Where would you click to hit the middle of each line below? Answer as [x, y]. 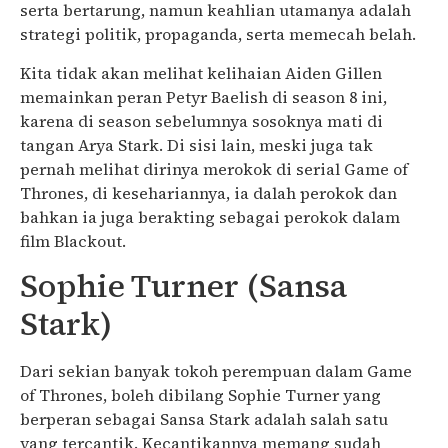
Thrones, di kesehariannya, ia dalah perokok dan [208, 192]
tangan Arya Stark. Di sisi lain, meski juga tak [196, 144]
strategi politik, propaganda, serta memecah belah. [218, 34]
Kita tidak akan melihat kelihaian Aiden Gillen [201, 72]
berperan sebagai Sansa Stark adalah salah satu [204, 419]
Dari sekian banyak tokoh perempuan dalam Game [216, 371]
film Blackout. [73, 240]
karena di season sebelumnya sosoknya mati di [201, 120]
